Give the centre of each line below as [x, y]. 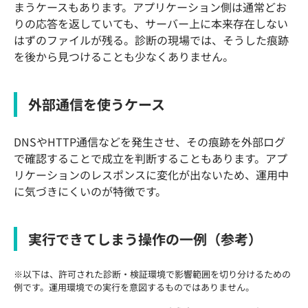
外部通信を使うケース [97, 104]
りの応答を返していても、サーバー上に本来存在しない [151, 24]
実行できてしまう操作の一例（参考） [145, 239]
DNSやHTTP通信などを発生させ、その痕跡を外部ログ [150, 141]
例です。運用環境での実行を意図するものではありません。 [134, 287]
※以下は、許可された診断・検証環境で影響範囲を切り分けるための [152, 274]
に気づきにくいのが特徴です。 [90, 191]
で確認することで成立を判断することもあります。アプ [151, 158]
